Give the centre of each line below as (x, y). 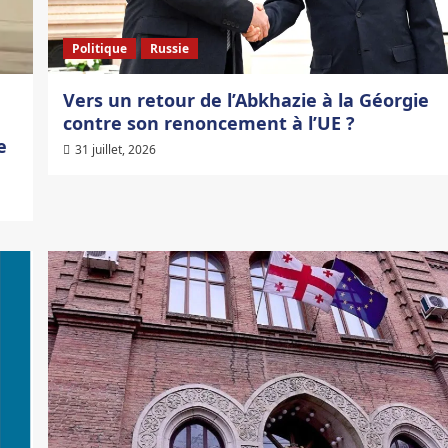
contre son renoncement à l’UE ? (208, 123)
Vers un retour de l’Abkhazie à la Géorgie (245, 100)
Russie (169, 49)
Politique (99, 49)
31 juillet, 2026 (115, 150)
